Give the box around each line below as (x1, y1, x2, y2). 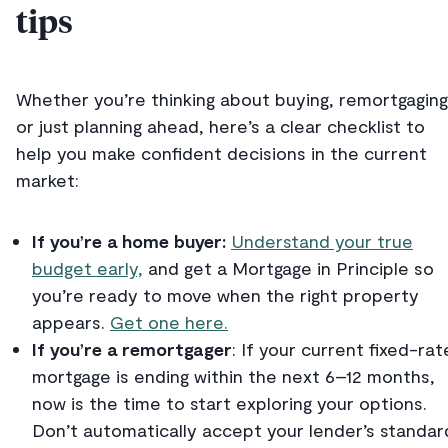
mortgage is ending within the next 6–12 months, (32, 365, 435, 388)
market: (16, 169, 79, 192)
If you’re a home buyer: (32, 230, 226, 253)
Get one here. (110, 311, 228, 334)
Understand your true (231, 230, 413, 253)
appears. (32, 311, 110, 334)
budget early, (32, 257, 143, 280)
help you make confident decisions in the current (16, 142, 427, 165)
